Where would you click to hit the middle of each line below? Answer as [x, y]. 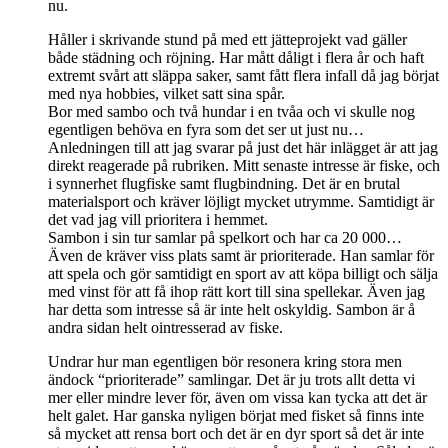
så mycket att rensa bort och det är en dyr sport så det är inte [236, 433]
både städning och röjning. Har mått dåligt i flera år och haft [236, 57]
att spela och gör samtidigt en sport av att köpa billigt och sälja [243, 273]
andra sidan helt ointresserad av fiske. [165, 327]
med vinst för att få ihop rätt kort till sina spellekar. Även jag [236, 291]
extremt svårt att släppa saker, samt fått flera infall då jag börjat [243, 75]
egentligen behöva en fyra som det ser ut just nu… [206, 129]
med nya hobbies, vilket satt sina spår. [166, 93]
